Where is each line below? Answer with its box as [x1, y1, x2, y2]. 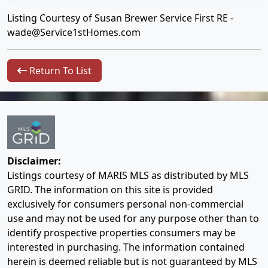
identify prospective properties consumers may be [7, 226, 236, 240]
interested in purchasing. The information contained [7, 240, 245, 254]
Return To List [27, 64, 92, 77]
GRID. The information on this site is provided [7, 183, 213, 197]
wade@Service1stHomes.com [7, 26, 141, 39]
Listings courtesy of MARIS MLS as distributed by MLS [7, 169, 249, 182]
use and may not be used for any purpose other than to [7, 212, 259, 226]
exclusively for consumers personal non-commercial [7, 197, 243, 211]
